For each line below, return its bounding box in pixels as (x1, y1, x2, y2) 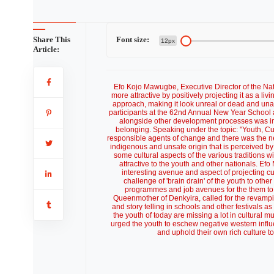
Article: (32, 45, 59, 54)
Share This (32, 35, 70, 44)
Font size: (116, 35, 149, 44)
